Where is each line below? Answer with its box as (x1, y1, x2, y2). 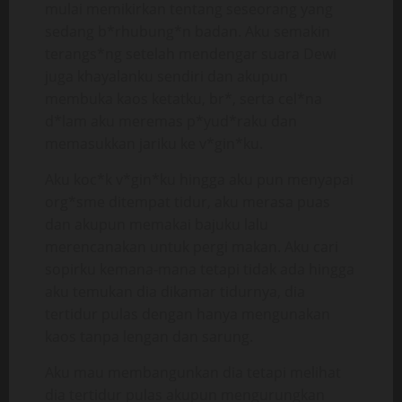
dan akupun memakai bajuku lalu (45, 214, 268, 234)
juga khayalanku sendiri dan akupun (45, 66, 288, 86)
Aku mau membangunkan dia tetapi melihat (45, 363, 341, 382)
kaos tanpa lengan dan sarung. (45, 327, 253, 346)
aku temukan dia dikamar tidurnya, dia (45, 282, 305, 301)
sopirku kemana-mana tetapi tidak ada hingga (45, 259, 354, 279)
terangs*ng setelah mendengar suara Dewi (45, 44, 336, 64)
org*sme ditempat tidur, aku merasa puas (45, 192, 330, 212)
